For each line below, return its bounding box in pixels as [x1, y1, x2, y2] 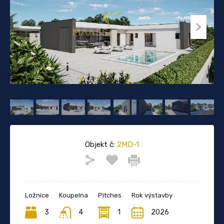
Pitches [98, 191, 121, 199]
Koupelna [59, 191, 88, 199]
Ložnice [25, 191, 49, 199]
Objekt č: [85, 139, 115, 149]
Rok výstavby [131, 191, 172, 199]
